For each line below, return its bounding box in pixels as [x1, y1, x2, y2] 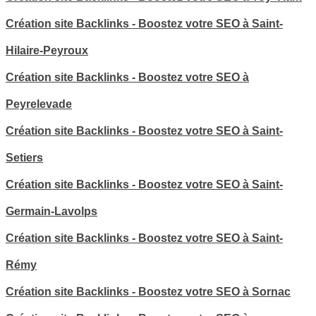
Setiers [6, 152, 43, 164]
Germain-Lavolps [6, 205, 97, 218]
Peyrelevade [6, 98, 72, 111]
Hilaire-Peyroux [6, 44, 88, 57]
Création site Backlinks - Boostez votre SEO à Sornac [6, 286, 291, 298]
